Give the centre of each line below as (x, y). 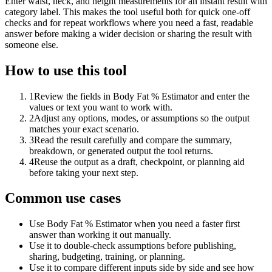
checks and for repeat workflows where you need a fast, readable (129, 22)
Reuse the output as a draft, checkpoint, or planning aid (139, 161)
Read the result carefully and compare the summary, (133, 140)
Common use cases (63, 198)
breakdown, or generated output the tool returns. (121, 151)
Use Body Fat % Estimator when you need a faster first (134, 224)
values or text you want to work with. (101, 107)
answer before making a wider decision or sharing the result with (128, 33)
